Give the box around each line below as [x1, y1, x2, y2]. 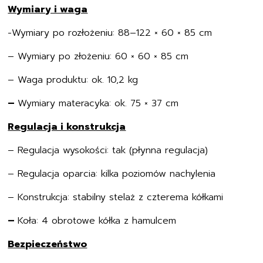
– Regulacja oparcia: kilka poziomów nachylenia [8, 167, 216, 181]
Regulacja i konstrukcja [8, 120, 126, 134]
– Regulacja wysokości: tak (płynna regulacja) [8, 143, 208, 157]
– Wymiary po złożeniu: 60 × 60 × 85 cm [8, 49, 189, 63]
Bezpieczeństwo [8, 237, 87, 251]
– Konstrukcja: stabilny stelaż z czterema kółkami [8, 190, 224, 204]
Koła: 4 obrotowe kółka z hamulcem [18, 214, 177, 228]
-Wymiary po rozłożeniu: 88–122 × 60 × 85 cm [8, 26, 213, 40]
